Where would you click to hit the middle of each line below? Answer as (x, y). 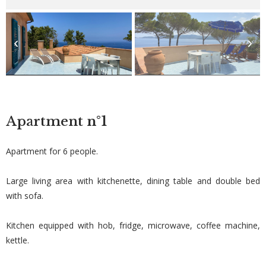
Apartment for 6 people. (52, 151)
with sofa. (25, 195)
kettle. (18, 240)
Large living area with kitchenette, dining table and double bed (133, 180)
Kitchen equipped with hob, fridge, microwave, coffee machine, (133, 225)
